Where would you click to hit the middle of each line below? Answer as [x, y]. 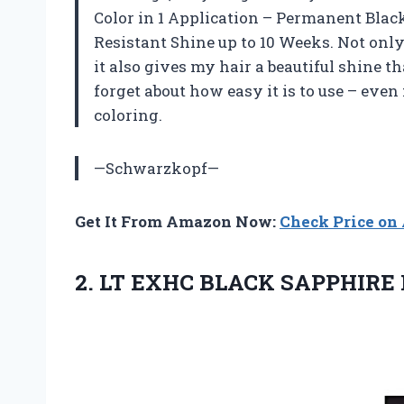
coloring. [128, 115]
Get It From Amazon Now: [177, 221]
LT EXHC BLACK [187, 282]
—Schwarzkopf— [156, 168]
